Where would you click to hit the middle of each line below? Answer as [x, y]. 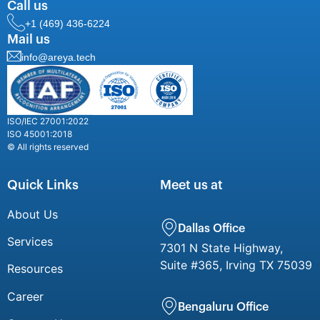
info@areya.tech [59, 57]
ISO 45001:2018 [40, 134]
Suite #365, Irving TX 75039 [236, 265]
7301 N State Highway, [221, 247]
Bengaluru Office [223, 307]
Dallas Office [211, 228]
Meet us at [191, 185]
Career [25, 296]
